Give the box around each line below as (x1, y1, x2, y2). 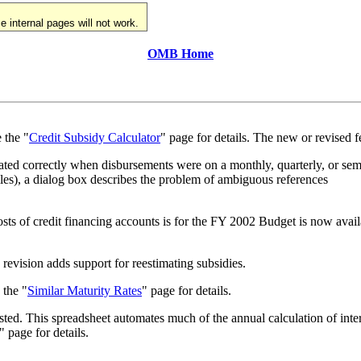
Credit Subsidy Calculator (29, 131, 160, 144)
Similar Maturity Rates (27, 284, 142, 297)
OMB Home (147, 47, 214, 60)
